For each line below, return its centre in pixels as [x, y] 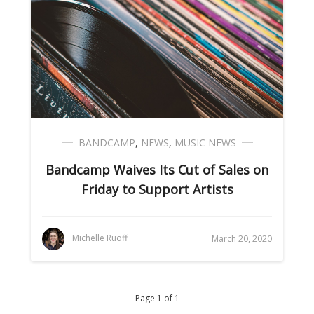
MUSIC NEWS [205, 143]
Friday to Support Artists [157, 189]
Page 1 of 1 [157, 298]
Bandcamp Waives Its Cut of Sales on [157, 170]
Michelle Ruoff [100, 238]
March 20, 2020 [242, 239]
